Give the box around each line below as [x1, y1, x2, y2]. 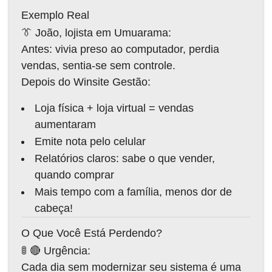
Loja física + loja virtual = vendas [35, 101, 194, 114]
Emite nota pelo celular [35, 135, 146, 148]
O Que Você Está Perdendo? [21, 226, 162, 239]
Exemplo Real [21, 8, 89, 21]
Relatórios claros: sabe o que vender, [35, 152, 215, 165]
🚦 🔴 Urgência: [21, 244, 90, 257]
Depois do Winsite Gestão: [21, 75, 151, 88]
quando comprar [35, 168, 114, 181]
